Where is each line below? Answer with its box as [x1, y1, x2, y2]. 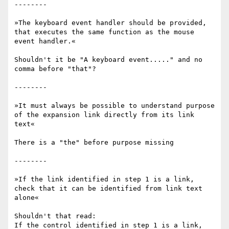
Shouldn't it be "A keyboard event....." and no [14, 56, 202, 64]
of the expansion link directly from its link [14, 111, 194, 119]
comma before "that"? [14, 65, 96, 73]
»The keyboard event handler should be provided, [14, 19, 207, 27]
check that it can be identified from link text [14, 185, 202, 193]
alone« [14, 194, 39, 202]
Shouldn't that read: [14, 212, 96, 220]
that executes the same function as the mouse [14, 28, 194, 36]
